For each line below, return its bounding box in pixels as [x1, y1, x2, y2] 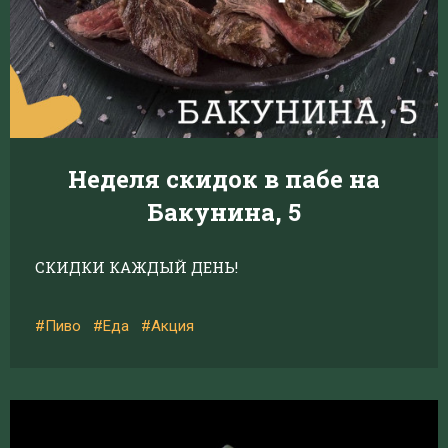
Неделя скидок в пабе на [68, 163, 380, 195]
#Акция [141, 317, 194, 335]
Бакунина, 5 [147, 196, 301, 228]
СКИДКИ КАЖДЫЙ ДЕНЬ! [35, 257, 238, 277]
